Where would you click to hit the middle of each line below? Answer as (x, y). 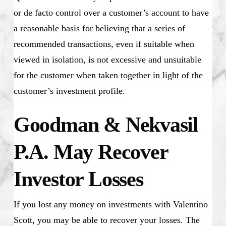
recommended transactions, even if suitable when (104, 44)
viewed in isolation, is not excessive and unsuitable (107, 60)
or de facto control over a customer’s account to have (111, 13)
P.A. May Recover (91, 152)
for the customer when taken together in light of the (108, 75)
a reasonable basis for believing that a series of (99, 29)
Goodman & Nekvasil (106, 125)
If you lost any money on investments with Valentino (110, 205)
